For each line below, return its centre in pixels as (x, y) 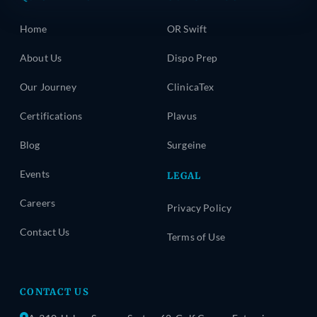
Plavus (182, 116)
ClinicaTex (191, 87)
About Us (41, 58)
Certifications (51, 116)
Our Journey (48, 87)
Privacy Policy (200, 208)
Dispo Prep (192, 58)
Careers (38, 203)
